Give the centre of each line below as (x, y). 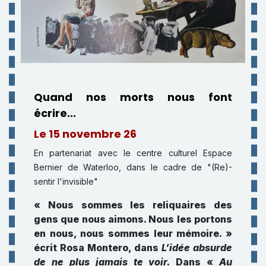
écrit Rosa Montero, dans (98, 247)
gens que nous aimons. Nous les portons (133, 219)
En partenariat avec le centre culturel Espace (133, 153)
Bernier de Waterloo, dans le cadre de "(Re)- (133, 167)
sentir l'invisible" (66, 181)
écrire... (56, 113)
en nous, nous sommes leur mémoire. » (133, 233)
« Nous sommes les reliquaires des (133, 205)
